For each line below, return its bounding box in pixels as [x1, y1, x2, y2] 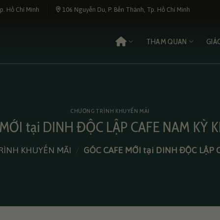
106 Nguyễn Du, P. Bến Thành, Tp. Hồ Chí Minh [60, 6, 190, 13]
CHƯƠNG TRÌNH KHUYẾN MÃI [70, 107, 150, 115]
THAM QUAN [146, 36, 187, 46]
